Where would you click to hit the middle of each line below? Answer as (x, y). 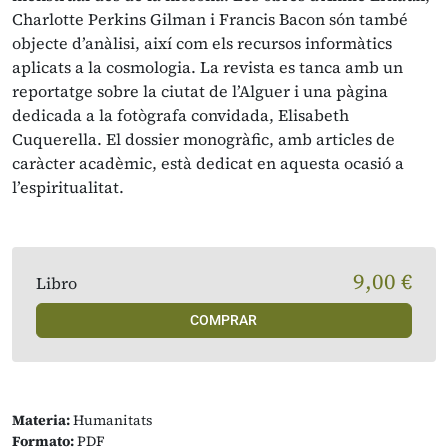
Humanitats (111, 420)
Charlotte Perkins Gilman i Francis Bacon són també (210, 19)
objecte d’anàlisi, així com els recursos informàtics (202, 43)
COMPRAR (224, 320)
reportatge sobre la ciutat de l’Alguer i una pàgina (200, 91)
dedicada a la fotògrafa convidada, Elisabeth (180, 115)
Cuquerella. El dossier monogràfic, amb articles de (203, 139)
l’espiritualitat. (68, 187)
